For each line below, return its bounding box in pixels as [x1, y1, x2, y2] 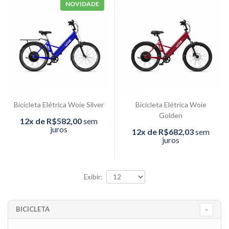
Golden [159, 111, 182, 120]
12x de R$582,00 [20, 116, 82, 126]
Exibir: [84, 172, 102, 181]
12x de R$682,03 [132, 127, 194, 137]
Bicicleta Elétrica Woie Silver [14, 100, 104, 109]
